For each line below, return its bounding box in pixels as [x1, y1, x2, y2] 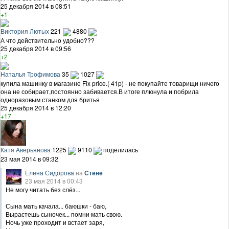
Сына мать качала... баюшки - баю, [6, 201, 106, 210]
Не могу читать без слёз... [6, 185, 80, 194]
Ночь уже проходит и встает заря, [6, 217, 104, 226]
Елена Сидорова [25, 168, 74, 177]
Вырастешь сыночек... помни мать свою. [6, 209, 122, 218]
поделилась [103, 145, 138, 154]
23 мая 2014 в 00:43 [25, 176, 83, 185]
